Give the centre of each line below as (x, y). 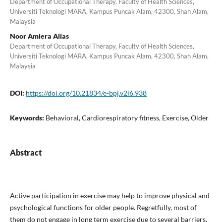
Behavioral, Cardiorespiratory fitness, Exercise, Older (127, 117)
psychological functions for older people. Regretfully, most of (103, 207)
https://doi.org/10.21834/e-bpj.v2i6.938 (86, 93)
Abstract (26, 152)
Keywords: (28, 117)
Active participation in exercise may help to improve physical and (110, 195)
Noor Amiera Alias (39, 36)
